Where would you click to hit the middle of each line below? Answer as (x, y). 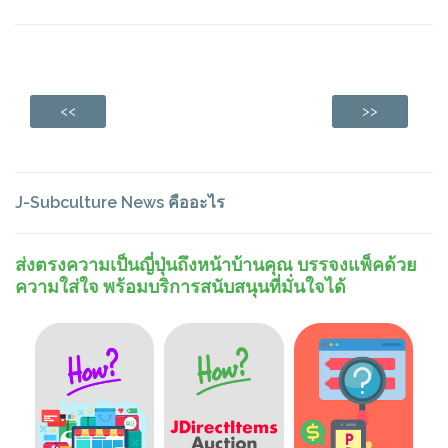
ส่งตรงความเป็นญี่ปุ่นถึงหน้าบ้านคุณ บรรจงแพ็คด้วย (216, 264)
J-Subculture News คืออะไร (120, 202)
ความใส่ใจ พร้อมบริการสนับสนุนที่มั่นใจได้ (180, 286)
